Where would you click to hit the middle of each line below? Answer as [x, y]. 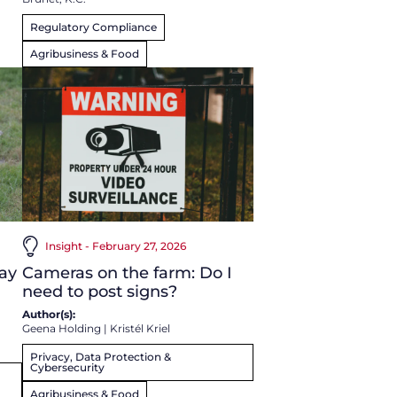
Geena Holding [61, 328]
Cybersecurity [67, 367]
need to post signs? [99, 291]
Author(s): [48, 314]
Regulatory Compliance [93, 27]
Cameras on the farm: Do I [127, 272]
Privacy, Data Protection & [100, 356]
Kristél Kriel [140, 328]
